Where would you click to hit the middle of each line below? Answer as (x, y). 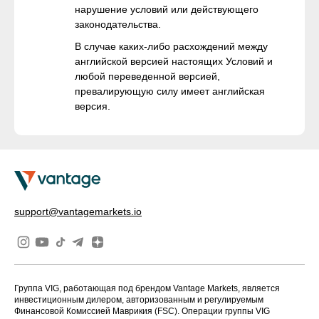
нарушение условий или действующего (167, 9)
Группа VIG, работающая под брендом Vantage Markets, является (147, 288)
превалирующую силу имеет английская (170, 91)
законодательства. (118, 24)
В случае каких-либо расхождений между (171, 46)
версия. (93, 106)
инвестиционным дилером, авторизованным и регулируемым (139, 299)
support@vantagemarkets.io (78, 211)
